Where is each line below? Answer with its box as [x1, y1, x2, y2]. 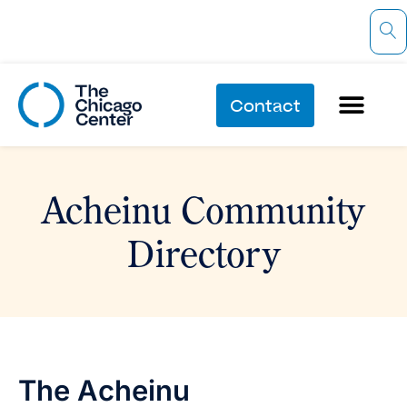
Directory [126, 229, 281, 276]
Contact [230, 94, 302, 116]
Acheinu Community [42, 185, 365, 233]
